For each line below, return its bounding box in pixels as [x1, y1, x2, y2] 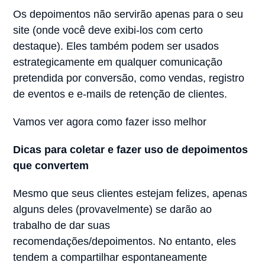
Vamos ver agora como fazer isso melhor [13, 116, 207, 128]
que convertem [13, 160, 89, 172]
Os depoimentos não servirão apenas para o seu [13, 8, 244, 21]
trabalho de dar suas [13, 219, 111, 232]
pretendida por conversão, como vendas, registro [13, 72, 245, 85]
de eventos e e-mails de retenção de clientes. [13, 88, 228, 101]
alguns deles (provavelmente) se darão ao [13, 203, 212, 216]
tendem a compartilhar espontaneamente [13, 251, 208, 264]
